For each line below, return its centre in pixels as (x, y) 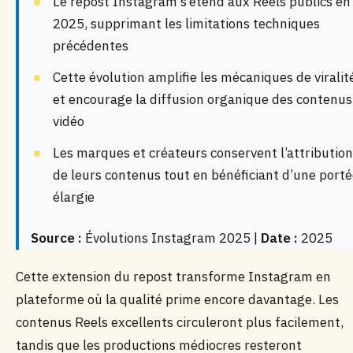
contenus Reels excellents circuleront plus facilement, (180, 322)
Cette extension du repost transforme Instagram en (173, 277)
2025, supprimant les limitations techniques (186, 24)
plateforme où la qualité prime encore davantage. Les (177, 299)
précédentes (91, 46)
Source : (56, 238)
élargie (74, 197)
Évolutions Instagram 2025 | (171, 238)
